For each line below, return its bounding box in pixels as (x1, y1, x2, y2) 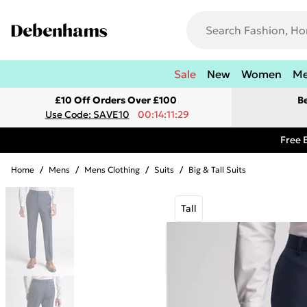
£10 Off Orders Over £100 (55, 94, 177, 106)
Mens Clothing (84, 164, 140, 175)
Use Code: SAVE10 (45, 108, 130, 121)
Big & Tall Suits (188, 164, 246, 175)
